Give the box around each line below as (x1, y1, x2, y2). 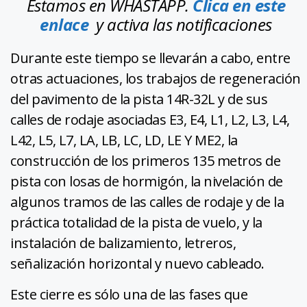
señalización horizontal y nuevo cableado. (10, 254, 265, 273)
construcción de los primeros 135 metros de (10, 151, 280, 170)
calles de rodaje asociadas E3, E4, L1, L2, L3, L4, (10, 110, 289, 129)
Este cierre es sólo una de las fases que (10, 284, 247, 304)
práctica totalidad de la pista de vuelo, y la (10, 212, 262, 232)
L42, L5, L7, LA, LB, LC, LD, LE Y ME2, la (10, 130, 238, 149)
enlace (40, 12, 89, 36)
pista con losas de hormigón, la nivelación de (10, 171, 283, 191)
